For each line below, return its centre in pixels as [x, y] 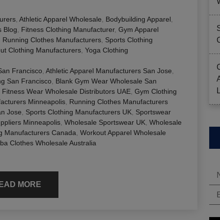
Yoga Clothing [107, 50]
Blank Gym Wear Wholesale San [106, 81]
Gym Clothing [156, 92]
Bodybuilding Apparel [138, 19]
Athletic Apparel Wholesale [60, 19]
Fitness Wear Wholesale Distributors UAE [66, 92]
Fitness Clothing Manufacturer [68, 30]
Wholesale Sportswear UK [105, 123]
